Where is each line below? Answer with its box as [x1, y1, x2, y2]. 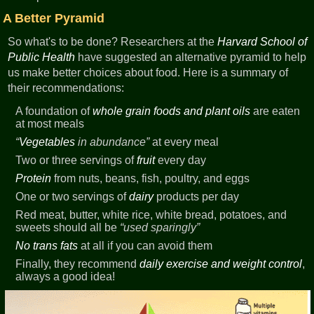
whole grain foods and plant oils [93, 104, 251, 117]
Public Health [8, 50, 76, 63]
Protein [15, 172, 52, 184]
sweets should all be [15, 221, 121, 233]
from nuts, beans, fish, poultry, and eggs [51, 172, 250, 184]
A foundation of [15, 104, 93, 117]
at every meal [149, 135, 219, 148]
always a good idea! [15, 270, 116, 282]
